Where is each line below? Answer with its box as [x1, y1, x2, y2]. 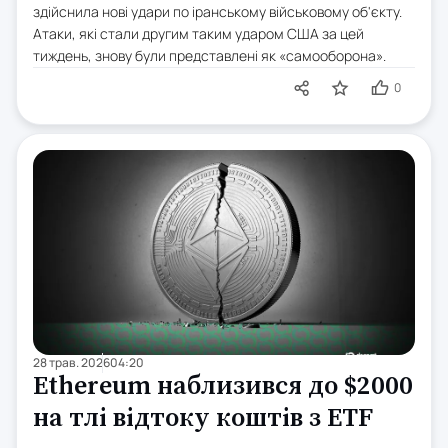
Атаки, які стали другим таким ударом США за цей [33, 23, 364, 43]
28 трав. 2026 [33, 354, 110, 372]
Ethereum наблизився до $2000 [33, 370, 413, 404]
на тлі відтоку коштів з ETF [33, 402, 373, 436]
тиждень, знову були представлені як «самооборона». [33, 45, 386, 65]
